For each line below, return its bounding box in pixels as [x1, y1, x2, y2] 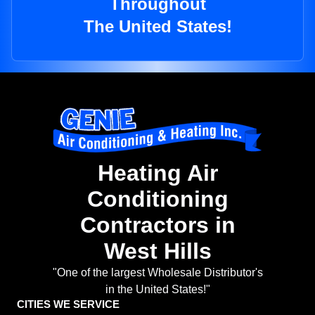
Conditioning [86, 186, 229, 212]
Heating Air [97, 160, 218, 186]
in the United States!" [105, 283, 210, 296]
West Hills [103, 238, 212, 264]
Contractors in [79, 212, 236, 238]
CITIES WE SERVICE [17, 298, 120, 311]
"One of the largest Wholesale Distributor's [52, 266, 263, 279]
